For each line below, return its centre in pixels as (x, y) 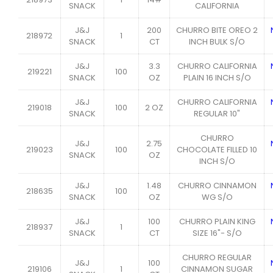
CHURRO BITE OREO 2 (217, 30)
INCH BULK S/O (217, 42)
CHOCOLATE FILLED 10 (217, 150)
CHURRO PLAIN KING (217, 222)
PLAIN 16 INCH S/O (217, 78)
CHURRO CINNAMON (217, 186)
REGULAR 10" (217, 114)
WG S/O (217, 197)
